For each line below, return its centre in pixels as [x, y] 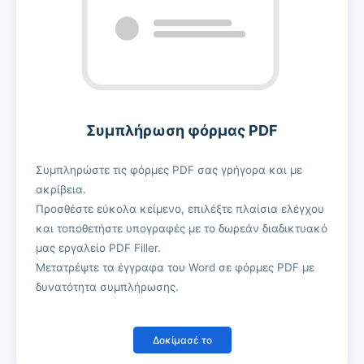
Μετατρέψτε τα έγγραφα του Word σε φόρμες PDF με [175, 267]
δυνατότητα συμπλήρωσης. [107, 286]
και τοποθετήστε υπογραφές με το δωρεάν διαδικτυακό [182, 228]
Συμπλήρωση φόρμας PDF [182, 130]
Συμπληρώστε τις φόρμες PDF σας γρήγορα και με [169, 169]
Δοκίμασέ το [182, 340]
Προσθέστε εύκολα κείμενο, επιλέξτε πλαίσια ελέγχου [180, 208]
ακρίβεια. [61, 189]
